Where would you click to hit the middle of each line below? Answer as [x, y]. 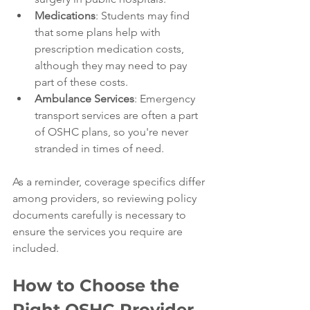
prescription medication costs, [111, 49]
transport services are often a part [118, 115]
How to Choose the [98, 285]
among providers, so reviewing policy [106, 198]
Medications [65, 16]
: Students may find [144, 16]
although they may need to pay [112, 65]
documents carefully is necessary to [101, 215]
